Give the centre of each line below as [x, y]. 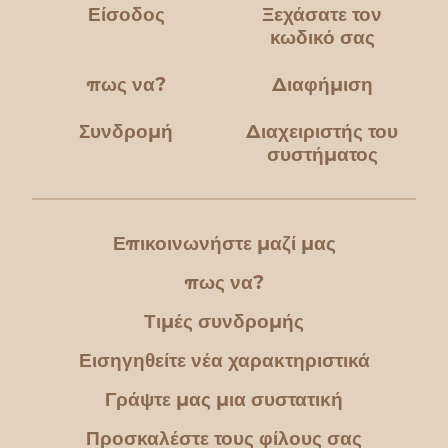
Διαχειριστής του [322, 131]
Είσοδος [126, 14]
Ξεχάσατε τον [322, 14]
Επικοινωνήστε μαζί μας [224, 243]
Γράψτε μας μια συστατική [224, 399]
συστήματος [322, 154]
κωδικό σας [322, 37]
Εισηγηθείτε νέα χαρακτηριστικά [224, 360]
